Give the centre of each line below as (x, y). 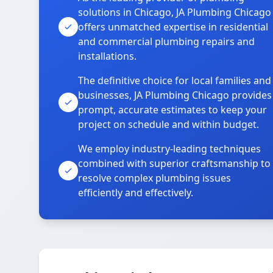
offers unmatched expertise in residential (173, 27)
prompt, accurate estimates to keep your (172, 110)
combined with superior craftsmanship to (174, 163)
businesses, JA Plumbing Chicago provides (175, 95)
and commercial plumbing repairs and (166, 41)
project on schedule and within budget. (168, 124)
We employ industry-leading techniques (169, 149)
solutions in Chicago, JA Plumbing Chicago (175, 12)
